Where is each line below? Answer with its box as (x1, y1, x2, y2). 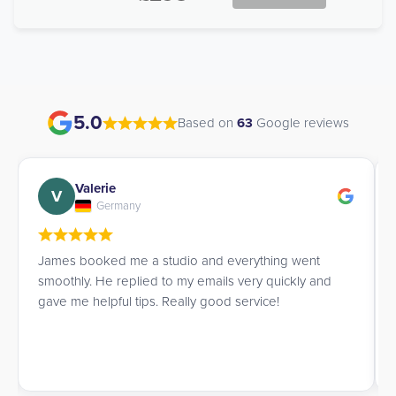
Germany (96, 198, 141, 213)
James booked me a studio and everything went (38, 253, 320, 269)
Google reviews (253, 114, 349, 131)
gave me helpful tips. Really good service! (38, 293, 279, 309)
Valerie (75, 179, 116, 196)
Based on (178, 114, 237, 131)
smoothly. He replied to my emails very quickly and (38, 273, 331, 289)
